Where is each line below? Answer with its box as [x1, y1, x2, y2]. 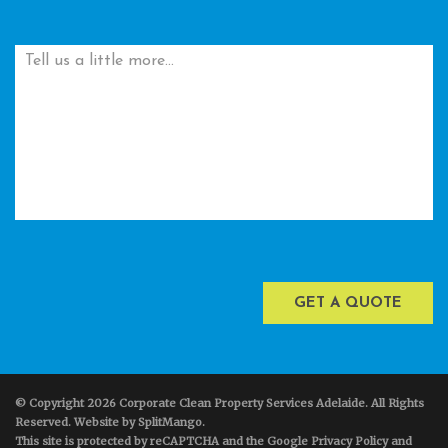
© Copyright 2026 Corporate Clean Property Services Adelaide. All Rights [15, 395, 424, 410]
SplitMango [138, 414, 202, 429]
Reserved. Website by [15, 414, 138, 429]
